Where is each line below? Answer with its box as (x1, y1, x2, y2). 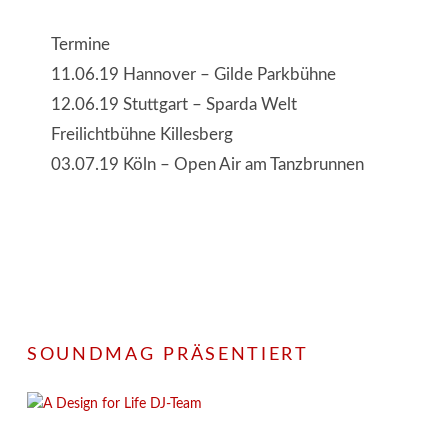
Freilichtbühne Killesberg (50, 126, 233, 144)
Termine (50, 36, 110, 54)
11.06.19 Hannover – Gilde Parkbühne (50, 66, 336, 84)
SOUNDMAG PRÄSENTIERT (26, 345, 309, 364)
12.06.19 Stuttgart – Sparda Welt (50, 96, 297, 114)
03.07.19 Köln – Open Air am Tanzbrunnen (50, 156, 364, 174)
